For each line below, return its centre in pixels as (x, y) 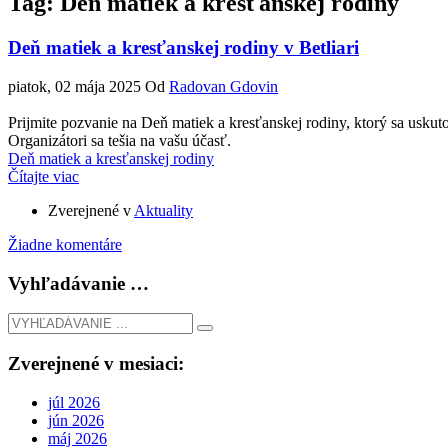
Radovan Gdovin (223, 86)
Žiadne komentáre (65, 244)
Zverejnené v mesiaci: (96, 364)
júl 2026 (74, 402)
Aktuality (163, 210)
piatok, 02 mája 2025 (74, 86)
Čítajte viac (43, 176)
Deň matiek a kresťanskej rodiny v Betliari (183, 48)
